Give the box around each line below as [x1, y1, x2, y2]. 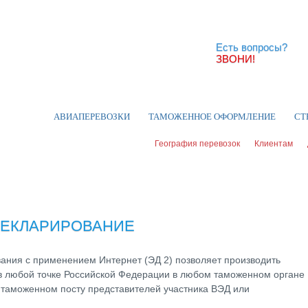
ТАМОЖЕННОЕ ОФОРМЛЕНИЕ [148, 111, 276, 122]
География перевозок [155, 139, 240, 148]
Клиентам [254, 139, 293, 148]
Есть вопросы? [216, 41, 287, 53]
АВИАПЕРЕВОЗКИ [54, 111, 130, 122]
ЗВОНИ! [216, 53, 255, 65]
